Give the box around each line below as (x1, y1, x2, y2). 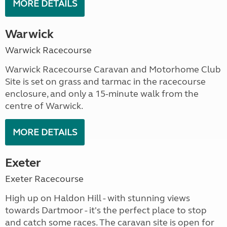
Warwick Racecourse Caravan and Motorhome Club (5, 64, 221, 75)
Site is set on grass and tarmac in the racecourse (5, 76, 206, 87)
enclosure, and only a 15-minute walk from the (5, 88, 199, 99)
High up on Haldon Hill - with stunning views (5, 193, 190, 204)
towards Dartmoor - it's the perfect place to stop (5, 205, 207, 216)
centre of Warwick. (5, 100, 85, 111)
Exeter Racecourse (5, 173, 84, 184)
